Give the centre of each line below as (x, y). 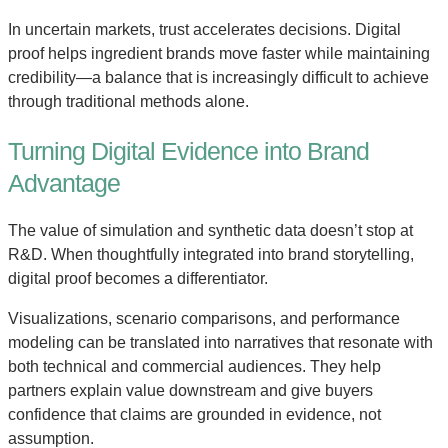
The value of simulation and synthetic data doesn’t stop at (210, 231)
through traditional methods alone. (128, 101)
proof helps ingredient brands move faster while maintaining (219, 53)
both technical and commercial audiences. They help (194, 367)
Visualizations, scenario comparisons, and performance (204, 319)
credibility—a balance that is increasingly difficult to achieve (218, 77)
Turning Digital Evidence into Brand (188, 150)
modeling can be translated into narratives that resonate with (220, 343)
